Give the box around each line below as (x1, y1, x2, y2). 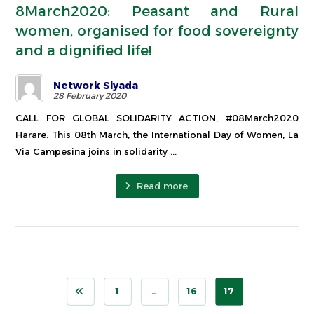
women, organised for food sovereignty (15, 22, 299, 39)
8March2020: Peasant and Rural (15, 2, 299, 20)
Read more (136, 180, 188, 192)
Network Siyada (53, 78, 139, 92)
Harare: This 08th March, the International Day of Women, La (15, 128, 299, 140)
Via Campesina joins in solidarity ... (15, 145, 177, 157)
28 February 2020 (53, 90, 127, 101)
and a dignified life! (15, 41, 152, 59)
